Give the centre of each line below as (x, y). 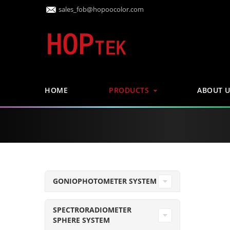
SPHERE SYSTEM (81, 220)
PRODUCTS (129, 90)
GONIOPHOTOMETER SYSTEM (105, 181)
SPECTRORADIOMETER (92, 210)
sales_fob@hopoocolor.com (101, 9)
